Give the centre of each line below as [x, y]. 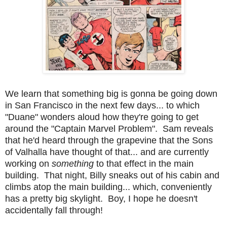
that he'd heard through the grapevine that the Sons [109, 140]
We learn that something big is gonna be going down [111, 93]
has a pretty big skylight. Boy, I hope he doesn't [101, 198]
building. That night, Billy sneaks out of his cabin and [112, 175]
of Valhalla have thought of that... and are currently [107, 152]
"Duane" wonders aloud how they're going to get [102, 117]
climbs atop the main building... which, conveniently [108, 187]
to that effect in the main [145, 163]
